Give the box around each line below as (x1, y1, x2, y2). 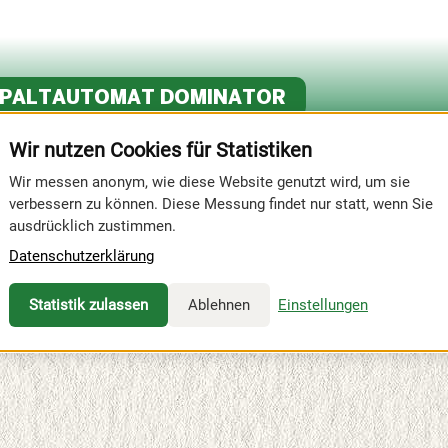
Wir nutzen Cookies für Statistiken (9, 137, 312, 162)
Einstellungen (278, 295, 368, 314)
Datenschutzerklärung (9, 246, 154, 265)
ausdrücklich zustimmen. (9, 216, 176, 235)
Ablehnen (188, 295, 250, 314)
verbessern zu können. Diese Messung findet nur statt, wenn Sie (9, 194, 433, 213)
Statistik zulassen (29, 295, 148, 314)
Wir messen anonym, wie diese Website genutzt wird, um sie (9, 172, 410, 191)
